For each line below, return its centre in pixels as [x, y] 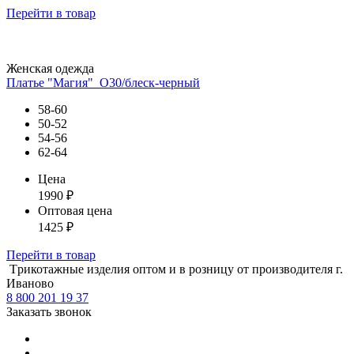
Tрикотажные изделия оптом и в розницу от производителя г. [176, 269]
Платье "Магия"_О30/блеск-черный [103, 83]
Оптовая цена [75, 211]
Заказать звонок [49, 312]
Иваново [30, 284]
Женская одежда [50, 69]
